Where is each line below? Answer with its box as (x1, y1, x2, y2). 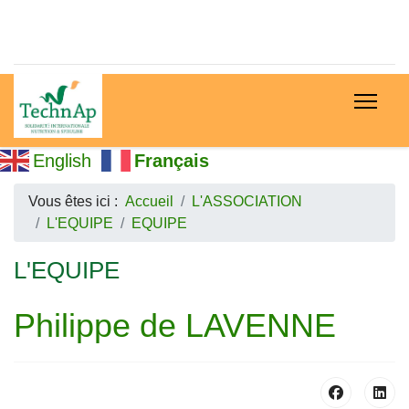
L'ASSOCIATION (192, 194, 302, 209)
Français (134, 151, 209, 171)
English (33, 151, 91, 171)
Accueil (125, 194, 173, 209)
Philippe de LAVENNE (14, 307, 336, 344)
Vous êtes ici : (28, 194, 125, 209)
